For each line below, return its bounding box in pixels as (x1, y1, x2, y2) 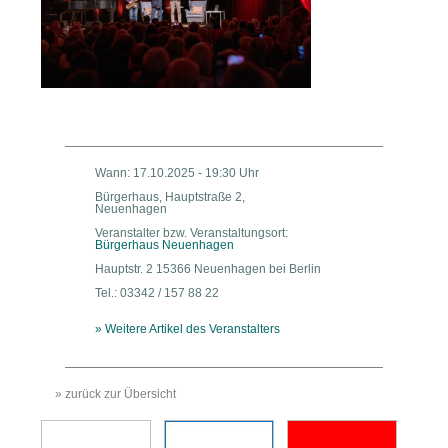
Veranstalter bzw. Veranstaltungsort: (95, 226, 288, 241)
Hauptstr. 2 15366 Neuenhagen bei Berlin (95, 262, 321, 277)
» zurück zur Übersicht (55, 387, 176, 402)
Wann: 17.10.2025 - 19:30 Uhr (95, 166, 259, 181)
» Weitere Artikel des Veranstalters (95, 322, 280, 337)
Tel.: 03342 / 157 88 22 (95, 286, 219, 301)
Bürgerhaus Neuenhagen (95, 238, 234, 253)
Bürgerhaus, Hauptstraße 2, (95, 190, 245, 205)
